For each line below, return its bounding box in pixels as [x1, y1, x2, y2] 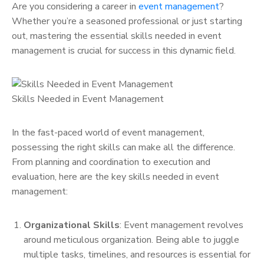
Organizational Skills [24, 218, 120, 232]
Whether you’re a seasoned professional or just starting [12, 14, 242, 28]
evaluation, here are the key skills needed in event [12, 170, 219, 183]
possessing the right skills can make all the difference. [12, 140, 235, 154]
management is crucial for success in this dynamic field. [12, 44, 236, 57]
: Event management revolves [120, 218, 243, 232]
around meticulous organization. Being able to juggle [24, 233, 239, 246]
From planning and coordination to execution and [12, 155, 210, 169]
